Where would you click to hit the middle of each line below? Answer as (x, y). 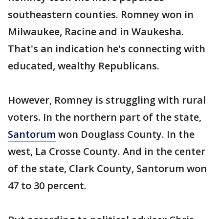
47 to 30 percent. (47, 186)
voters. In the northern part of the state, (105, 117)
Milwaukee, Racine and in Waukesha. (96, 32)
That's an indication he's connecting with (107, 49)
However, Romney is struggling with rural (107, 100)
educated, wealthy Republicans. (84, 66)
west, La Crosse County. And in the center (107, 151)
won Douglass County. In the (125, 134)
